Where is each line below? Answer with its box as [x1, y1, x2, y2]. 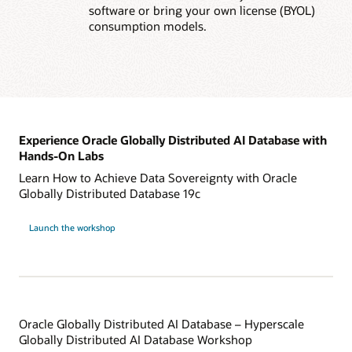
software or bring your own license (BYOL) [88, 2, 315, 19]
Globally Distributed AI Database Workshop [19, 332, 252, 348]
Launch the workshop [28, 221, 115, 233]
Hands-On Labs [19, 148, 104, 164]
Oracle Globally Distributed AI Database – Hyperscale [19, 316, 304, 332]
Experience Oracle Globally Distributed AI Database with [19, 132, 327, 148]
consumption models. [88, 18, 207, 35]
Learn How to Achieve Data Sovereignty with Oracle [19, 169, 297, 185]
